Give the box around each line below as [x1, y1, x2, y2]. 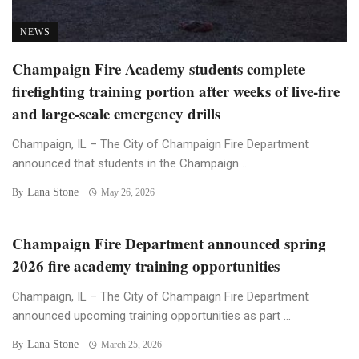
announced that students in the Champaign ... [12, 155, 249, 171]
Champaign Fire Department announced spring [12, 232, 326, 254]
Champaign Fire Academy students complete [12, 57, 305, 79]
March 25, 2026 [100, 338, 162, 350]
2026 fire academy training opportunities [12, 254, 280, 276]
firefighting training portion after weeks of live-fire [12, 79, 340, 102]
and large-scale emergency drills [12, 102, 220, 124]
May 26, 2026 [100, 186, 155, 198]
